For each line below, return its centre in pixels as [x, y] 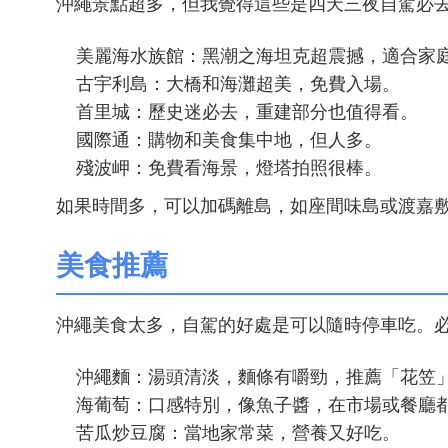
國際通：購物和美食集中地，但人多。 [229, 140]
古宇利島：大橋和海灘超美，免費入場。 [238, 84]
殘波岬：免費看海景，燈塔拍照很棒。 [229, 168]
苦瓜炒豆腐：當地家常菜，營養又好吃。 [238, 433]
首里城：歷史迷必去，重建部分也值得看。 [247, 112]
